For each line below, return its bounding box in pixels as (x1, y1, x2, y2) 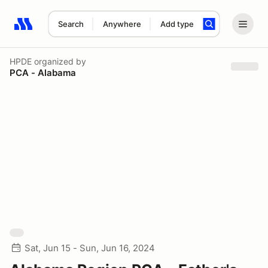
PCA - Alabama (10, 66, 76, 78)
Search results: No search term (14, 25, 153, 36)
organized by (32, 56, 86, 66)
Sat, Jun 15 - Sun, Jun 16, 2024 (25, 242, 155, 254)
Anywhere (102, 19, 141, 29)
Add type (160, 19, 194, 29)
